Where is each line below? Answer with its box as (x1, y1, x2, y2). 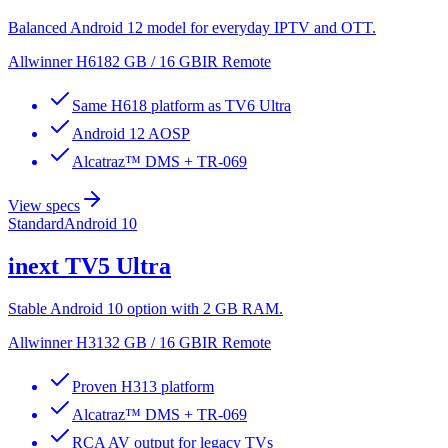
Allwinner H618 (8, 53, 112, 71)
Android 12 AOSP (72, 125, 190, 143)
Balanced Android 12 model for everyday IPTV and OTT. (8, 19, 376, 37)
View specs (8, 197, 80, 215)
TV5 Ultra (65, 253, 171, 280)
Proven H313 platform (72, 378, 214, 396)
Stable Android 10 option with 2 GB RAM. (8, 300, 283, 318)
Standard (8, 215, 64, 233)
